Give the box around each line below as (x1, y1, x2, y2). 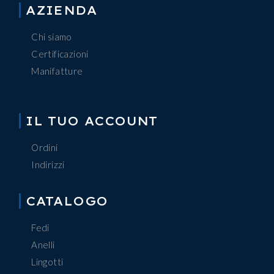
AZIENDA (26, 2, 97, 18)
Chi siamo (31, 31, 72, 42)
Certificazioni (31, 48, 89, 59)
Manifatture (31, 65, 83, 76)
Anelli (31, 239, 55, 251)
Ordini (31, 142, 58, 154)
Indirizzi (31, 159, 65, 171)
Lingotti (31, 256, 64, 268)
